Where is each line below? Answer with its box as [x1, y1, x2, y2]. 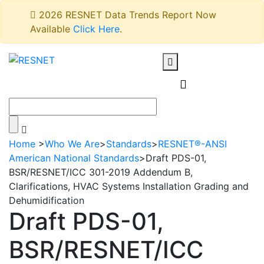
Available [30, 23, 73, 35]
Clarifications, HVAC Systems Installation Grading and [9, 180, 249, 192]
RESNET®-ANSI [158, 138, 227, 150]
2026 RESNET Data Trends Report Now [36, 9, 216, 21]
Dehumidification [9, 194, 84, 206]
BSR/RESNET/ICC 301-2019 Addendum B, [9, 166, 193, 178]
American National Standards [9, 152, 139, 164]
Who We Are [45, 138, 100, 150]
